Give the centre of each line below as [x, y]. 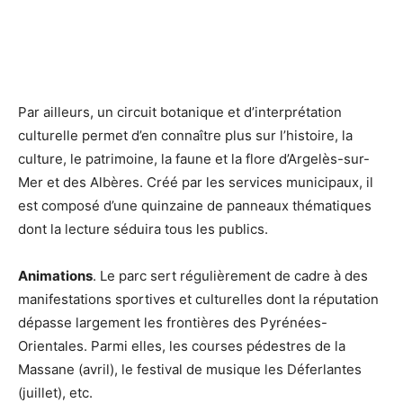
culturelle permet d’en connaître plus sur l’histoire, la [185, 135]
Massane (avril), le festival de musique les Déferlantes [190, 369]
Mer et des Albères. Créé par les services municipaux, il [196, 182]
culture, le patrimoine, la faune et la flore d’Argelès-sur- [194, 159]
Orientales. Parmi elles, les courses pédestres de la [182, 346]
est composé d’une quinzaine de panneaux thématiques [195, 206]
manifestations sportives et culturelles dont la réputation [198, 299]
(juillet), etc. [55, 393]
